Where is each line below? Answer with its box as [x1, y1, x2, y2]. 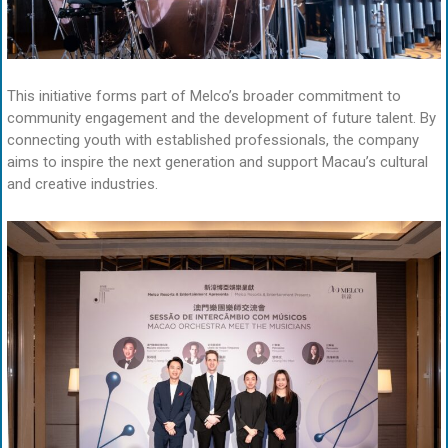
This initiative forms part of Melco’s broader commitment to [7, 87, 401, 106]
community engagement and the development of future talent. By [7, 109, 436, 128]
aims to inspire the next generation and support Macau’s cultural [7, 153, 428, 172]
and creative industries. [7, 175, 158, 194]
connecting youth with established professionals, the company [7, 131, 419, 150]
